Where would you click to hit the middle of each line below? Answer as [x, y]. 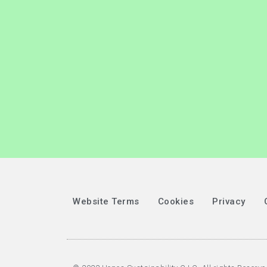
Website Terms [106, 202]
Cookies [176, 202]
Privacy [229, 202]
